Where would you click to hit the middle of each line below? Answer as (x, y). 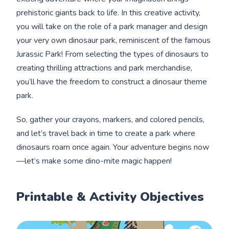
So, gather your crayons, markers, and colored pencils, (111, 119)
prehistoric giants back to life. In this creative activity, (109, 13)
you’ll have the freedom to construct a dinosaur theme (112, 82)
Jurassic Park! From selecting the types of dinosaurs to (113, 54)
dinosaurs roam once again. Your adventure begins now (113, 147)
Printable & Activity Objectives (110, 197)
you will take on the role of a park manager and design (112, 26)
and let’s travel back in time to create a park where (106, 133)
